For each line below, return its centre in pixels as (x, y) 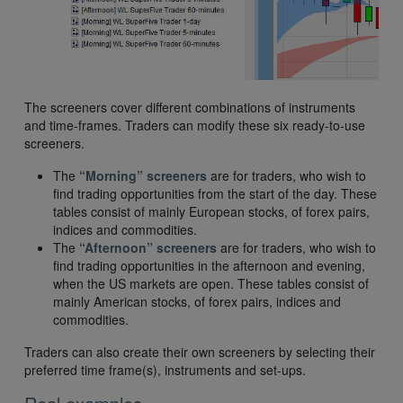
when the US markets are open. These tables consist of (211, 284)
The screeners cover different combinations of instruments (190, 107)
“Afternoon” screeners (148, 248)
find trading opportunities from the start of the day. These (215, 194)
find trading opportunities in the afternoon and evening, (209, 266)
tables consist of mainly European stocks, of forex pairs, (211, 212)
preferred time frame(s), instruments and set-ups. (165, 370)
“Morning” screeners (143, 176)
